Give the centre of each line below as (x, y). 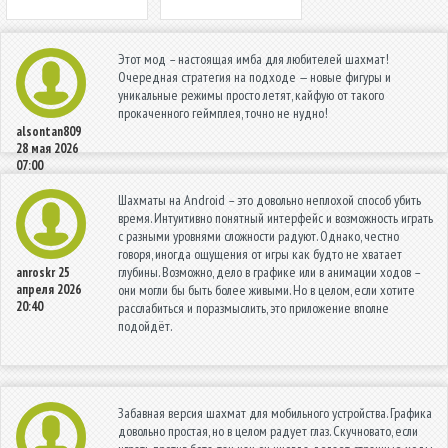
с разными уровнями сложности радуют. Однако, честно (258, 235)
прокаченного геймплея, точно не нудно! (223, 112)
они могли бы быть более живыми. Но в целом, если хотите (266, 289)
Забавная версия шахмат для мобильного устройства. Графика (275, 412)
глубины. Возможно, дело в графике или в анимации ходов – (269, 271)
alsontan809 (48, 131)
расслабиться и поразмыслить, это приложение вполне (253, 307)
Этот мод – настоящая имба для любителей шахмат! (253, 58)
